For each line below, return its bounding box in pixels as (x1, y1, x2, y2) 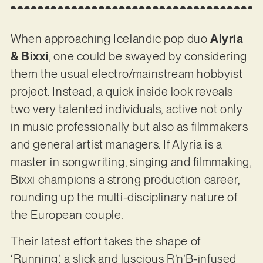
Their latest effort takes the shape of (10, 234, 201, 248)
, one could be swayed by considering (49, 49, 247, 64)
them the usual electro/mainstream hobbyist (10, 67, 243, 82)
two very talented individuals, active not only (10, 102, 243, 117)
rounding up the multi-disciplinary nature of (10, 190, 238, 205)
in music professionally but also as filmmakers (10, 120, 248, 134)
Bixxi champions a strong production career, (10, 173, 240, 187)
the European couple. (10, 208, 126, 222)
